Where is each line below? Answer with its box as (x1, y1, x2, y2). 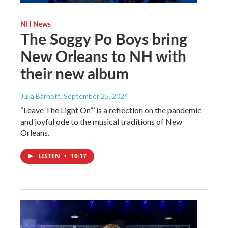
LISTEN (38, 151, 62, 160)
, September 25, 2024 (61, 91, 128, 100)
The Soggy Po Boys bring (20, 27, 187, 49)
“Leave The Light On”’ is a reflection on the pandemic (20, 105, 202, 115)
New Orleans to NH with (20, 45, 186, 67)
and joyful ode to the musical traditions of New (20, 116, 182, 126)
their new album (20, 62, 129, 84)
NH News (20, 18, 51, 29)
